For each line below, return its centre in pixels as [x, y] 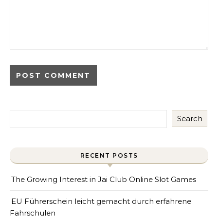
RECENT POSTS [109, 155]
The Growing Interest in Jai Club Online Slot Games [104, 179]
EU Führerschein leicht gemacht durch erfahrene [101, 201]
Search [190, 118]
